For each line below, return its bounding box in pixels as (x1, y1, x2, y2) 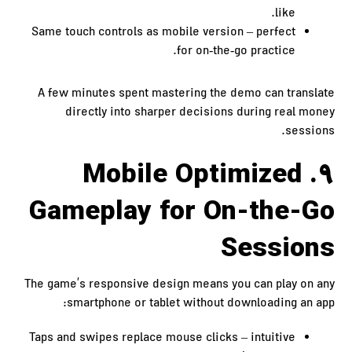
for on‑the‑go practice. (176, 42, 295, 61)
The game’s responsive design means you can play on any (24, 276, 335, 295)
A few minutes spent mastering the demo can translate (37, 85, 335, 104)
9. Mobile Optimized (82, 155, 302, 196)
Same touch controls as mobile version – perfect (31, 24, 295, 42)
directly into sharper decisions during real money (64, 104, 335, 123)
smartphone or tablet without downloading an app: (66, 295, 335, 313)
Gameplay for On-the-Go (28, 192, 335, 233)
